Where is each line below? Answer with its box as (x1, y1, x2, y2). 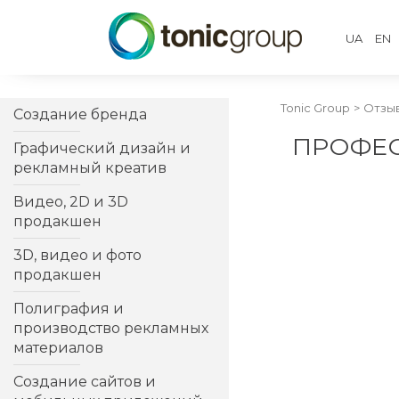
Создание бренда (13, 106, 147, 123)
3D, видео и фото (13, 247, 142, 264)
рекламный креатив (13, 159, 167, 176)
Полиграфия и (13, 300, 124, 317)
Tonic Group (281, 101, 350, 115)
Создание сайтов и (13, 373, 156, 390)
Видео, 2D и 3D (13, 193, 128, 210)
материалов (13, 339, 103, 356)
